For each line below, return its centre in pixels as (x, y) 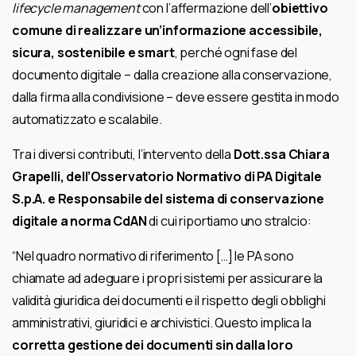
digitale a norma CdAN (79, 221)
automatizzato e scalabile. (87, 120)
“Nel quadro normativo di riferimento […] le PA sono (153, 256)
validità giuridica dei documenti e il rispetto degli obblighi (169, 301)
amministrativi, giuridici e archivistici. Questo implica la (162, 323)
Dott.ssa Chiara (281, 155)
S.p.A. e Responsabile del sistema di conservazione (168, 199)
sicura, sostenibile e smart (93, 53)
